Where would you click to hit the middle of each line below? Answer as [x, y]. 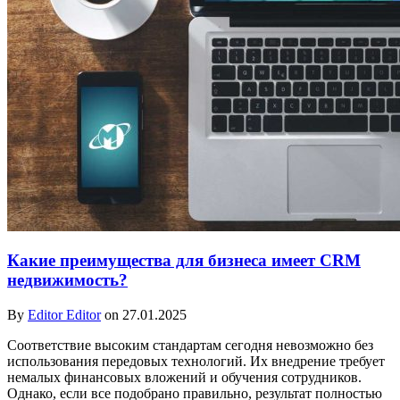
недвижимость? [67, 280]
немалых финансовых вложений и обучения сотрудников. [184, 378]
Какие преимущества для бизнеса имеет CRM [184, 261]
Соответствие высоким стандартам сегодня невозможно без [190, 346]
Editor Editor [64, 315]
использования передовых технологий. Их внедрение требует [196, 362]
